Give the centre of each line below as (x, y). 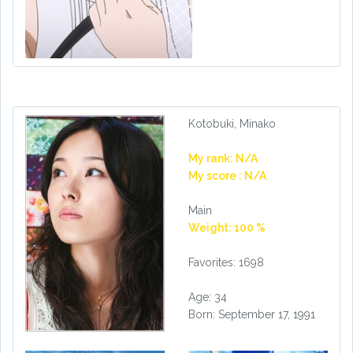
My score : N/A (227, 176)
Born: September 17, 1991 (252, 314)
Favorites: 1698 (226, 262)
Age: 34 (208, 297)
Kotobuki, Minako (232, 124)
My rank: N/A (223, 158)
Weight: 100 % (227, 228)
